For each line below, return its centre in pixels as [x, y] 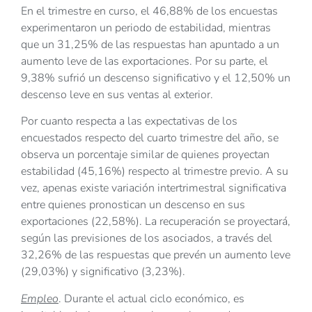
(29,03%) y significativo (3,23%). [103, 272]
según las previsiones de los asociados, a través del [147, 239]
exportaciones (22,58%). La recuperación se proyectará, [156, 222]
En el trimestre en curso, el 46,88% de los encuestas [149, 11]
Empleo [40, 298]
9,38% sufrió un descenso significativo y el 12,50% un [156, 78]
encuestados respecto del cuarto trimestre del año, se [150, 138]
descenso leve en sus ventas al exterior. [117, 94]
